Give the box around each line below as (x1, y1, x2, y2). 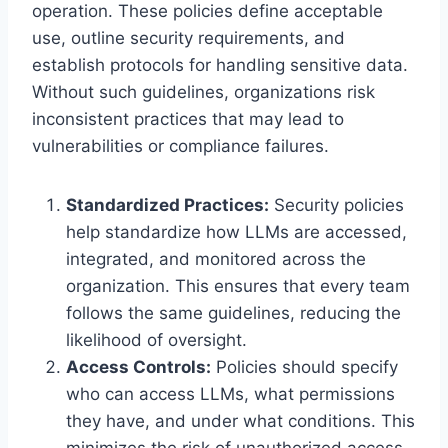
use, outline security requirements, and (32, 27, 345, 48)
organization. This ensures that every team (66, 275, 410, 296)
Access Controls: (66, 356, 211, 377)
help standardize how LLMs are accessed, (66, 221, 407, 242)
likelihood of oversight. (66, 329, 247, 350)
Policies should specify (211, 356, 398, 377)
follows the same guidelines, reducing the (66, 302, 401, 323)
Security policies (269, 194, 404, 215)
